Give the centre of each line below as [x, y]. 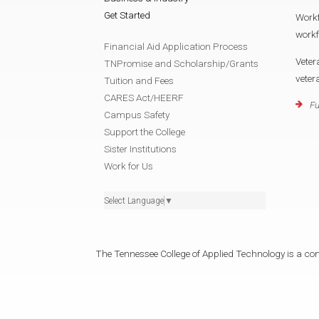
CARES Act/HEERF [144, 97]
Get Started [127, 15]
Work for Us [129, 166]
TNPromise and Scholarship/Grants [181, 63]
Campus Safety [137, 114]
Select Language [134, 200]
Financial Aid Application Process [176, 46]
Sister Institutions [140, 148]
